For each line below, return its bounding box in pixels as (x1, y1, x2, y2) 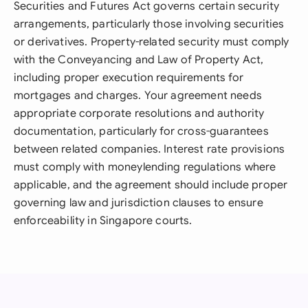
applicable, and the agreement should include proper (14, 178, 288, 192)
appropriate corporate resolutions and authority (14, 107, 265, 120)
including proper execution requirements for (14, 71, 243, 85)
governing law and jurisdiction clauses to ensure (14, 196, 263, 210)
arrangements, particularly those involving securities (14, 17, 285, 31)
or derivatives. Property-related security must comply (14, 35, 289, 49)
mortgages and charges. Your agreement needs (14, 89, 262, 102)
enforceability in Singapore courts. (14, 214, 192, 228)
